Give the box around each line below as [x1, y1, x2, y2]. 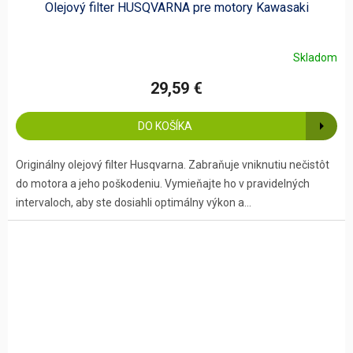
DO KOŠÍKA [137, 120, 192, 133]
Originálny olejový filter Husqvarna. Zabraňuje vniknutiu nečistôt [16, 158, 329, 172]
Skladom [293, 50, 337, 64]
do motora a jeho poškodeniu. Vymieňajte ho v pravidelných [16, 177, 310, 191]
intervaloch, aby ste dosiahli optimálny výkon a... [16, 196, 251, 210]
